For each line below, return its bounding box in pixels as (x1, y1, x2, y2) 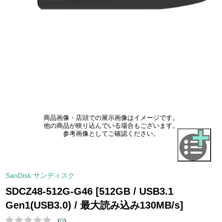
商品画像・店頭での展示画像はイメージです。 (43, 114, 179, 122)
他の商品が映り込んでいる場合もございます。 (43, 122, 179, 130)
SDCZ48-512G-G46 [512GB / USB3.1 (5, 185, 174, 197)
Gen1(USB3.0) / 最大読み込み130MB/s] (5, 199, 184, 211)
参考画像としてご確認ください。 (62, 130, 160, 138)
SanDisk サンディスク (5, 171, 75, 179)
